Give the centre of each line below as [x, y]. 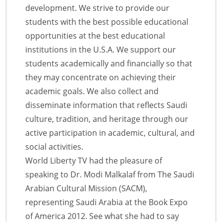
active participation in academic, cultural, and [110, 133]
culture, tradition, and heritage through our [107, 119]
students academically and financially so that [109, 64]
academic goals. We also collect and [92, 91]
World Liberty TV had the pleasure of [94, 161]
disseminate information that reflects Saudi [106, 105]
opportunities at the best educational [95, 36]
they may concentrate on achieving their [101, 78]
